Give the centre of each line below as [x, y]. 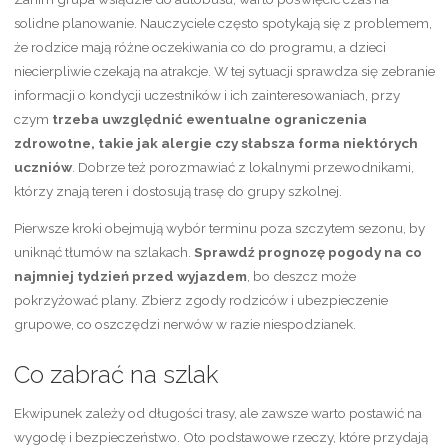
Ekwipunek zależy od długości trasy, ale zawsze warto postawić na [217, 413]
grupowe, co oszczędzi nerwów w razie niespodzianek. [184, 324]
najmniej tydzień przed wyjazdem [130, 276]
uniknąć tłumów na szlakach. [103, 252]
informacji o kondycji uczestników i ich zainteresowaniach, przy [206, 94]
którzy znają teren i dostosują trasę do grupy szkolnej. [177, 190]
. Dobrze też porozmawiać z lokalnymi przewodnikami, [242, 166]
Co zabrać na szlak [116, 375]
